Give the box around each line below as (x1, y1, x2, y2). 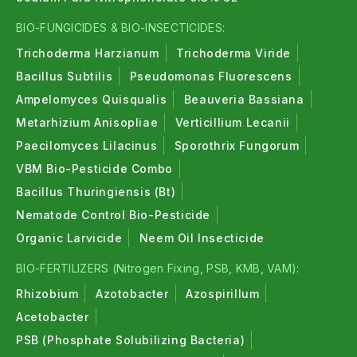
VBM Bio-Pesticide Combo (16, 162, 173, 175)
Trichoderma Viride (176, 46, 292, 60)
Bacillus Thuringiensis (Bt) (16, 185, 176, 198)
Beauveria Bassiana (183, 92, 304, 106)
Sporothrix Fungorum (174, 139, 300, 152)
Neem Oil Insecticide (139, 231, 265, 245)
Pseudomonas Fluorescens (129, 69, 292, 83)
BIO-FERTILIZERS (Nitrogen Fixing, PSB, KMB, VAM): (16, 261, 300, 275)
